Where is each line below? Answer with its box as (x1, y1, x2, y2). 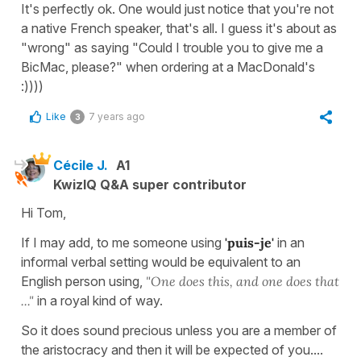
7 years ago (89, 110, 145, 122)
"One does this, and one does (146, 272, 312, 289)
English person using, (21, 272, 146, 289)
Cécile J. (53, 156, 108, 173)
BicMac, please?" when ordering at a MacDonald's (21, 58, 315, 75)
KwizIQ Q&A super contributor (53, 176, 247, 193)
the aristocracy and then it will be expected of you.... (21, 341, 323, 358)
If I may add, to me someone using (21, 234, 222, 251)
